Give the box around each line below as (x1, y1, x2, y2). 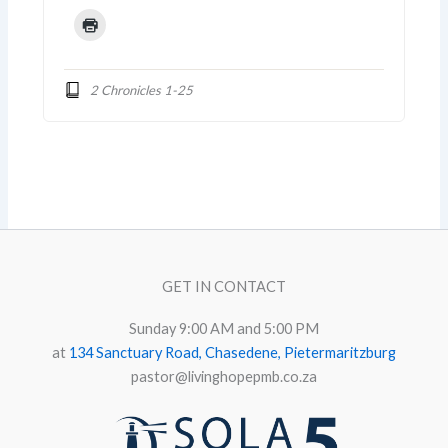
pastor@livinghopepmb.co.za (131, 368, 317, 386)
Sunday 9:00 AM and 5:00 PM (129, 320, 319, 338)
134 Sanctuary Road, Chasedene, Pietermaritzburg (69, 344, 396, 362)
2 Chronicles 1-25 (89, 81, 193, 98)
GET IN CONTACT (162, 277, 286, 295)
